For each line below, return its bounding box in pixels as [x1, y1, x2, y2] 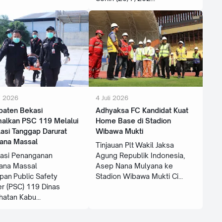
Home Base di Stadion [95, 116, 171, 125]
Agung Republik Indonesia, [95, 151, 185, 160]
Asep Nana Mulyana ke [95, 161, 173, 170]
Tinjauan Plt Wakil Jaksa [95, 140, 174, 149]
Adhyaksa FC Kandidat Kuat [95, 106, 188, 114]
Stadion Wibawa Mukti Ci [95, 171, 178, 180]
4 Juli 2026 [95, 93, 128, 102]
